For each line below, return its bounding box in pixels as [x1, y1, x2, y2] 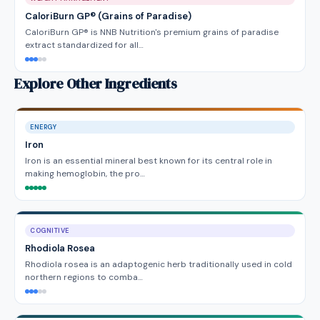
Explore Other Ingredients [14, 74, 177, 94]
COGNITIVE [30, 226, 69, 235]
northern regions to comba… [25, 271, 143, 283]
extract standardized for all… [25, 39, 144, 51]
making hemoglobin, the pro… [25, 168, 145, 179]
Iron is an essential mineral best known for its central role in [25, 155, 272, 166]
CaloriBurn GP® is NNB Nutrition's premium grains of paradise [25, 26, 279, 38]
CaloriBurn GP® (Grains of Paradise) [25, 10, 191, 22]
